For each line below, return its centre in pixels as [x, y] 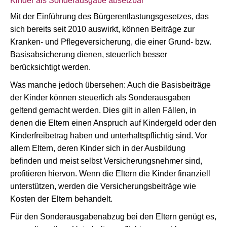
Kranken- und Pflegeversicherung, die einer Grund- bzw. [111, 42]
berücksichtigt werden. [50, 67]
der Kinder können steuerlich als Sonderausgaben [100, 98]
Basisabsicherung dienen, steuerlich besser [89, 54]
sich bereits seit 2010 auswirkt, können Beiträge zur [102, 29]
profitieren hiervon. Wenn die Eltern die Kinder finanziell [110, 174]
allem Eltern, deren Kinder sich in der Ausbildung [98, 148]
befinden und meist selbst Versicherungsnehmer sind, [106, 161]
